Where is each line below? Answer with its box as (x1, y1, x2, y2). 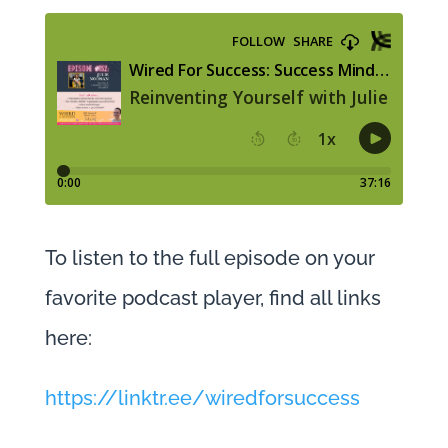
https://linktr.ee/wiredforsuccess (44, 386, 360, 411)
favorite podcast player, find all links (44, 286, 381, 311)
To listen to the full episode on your (44, 246, 375, 271)
